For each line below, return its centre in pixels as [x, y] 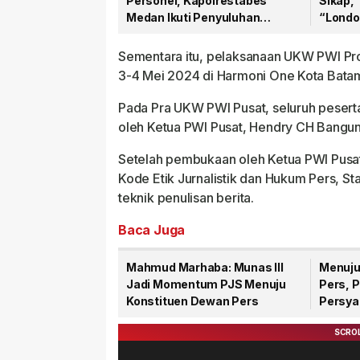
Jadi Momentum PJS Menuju [206, 284]
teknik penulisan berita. [186, 198]
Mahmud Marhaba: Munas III [205, 267]
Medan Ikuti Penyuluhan [193, 17]
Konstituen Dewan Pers [192, 301]
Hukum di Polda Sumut [190, 34]
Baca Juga [152, 230]
